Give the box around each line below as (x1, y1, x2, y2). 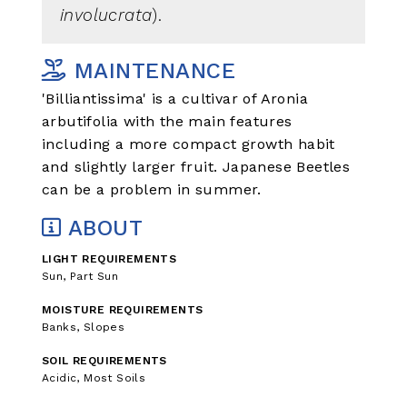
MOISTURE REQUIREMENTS (42, 303, 203, 317)
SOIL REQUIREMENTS (42, 354, 167, 368)
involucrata (60, 5, 153, 26)
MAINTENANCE (66, 58, 236, 84)
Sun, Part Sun (42, 270, 119, 283)
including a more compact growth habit (42, 134, 335, 153)
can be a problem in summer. (42, 180, 262, 198)
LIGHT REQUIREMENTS (42, 253, 177, 266)
